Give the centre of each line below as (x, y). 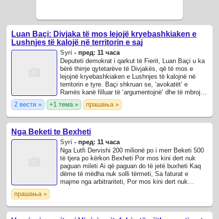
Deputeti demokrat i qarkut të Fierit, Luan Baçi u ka (133, 61)
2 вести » (28, 105)
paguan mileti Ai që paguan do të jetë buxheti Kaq (131, 166)
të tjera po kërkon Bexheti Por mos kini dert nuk (128, 158)
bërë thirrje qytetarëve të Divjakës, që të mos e (127, 69)
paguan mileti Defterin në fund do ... (111, 189)
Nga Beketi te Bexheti (51, 131)
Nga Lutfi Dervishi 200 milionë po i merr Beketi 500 (132, 150)
